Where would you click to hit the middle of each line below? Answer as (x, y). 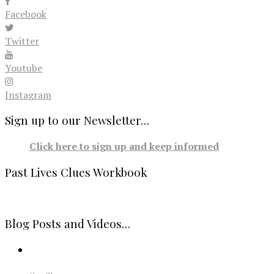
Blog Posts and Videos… (68, 224)
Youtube (24, 68)
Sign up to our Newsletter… (77, 120)
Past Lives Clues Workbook (76, 172)
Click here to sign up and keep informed (124, 146)
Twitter (22, 41)
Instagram (28, 94)
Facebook (26, 14)
